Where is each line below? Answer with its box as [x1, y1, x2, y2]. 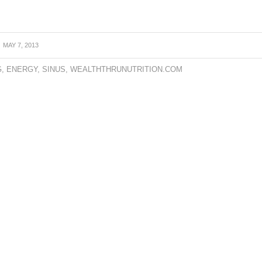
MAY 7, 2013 [3, 42, 39, 49]
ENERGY [6, 65, 38, 74]
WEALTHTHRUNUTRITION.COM [70, 65, 183, 74]
